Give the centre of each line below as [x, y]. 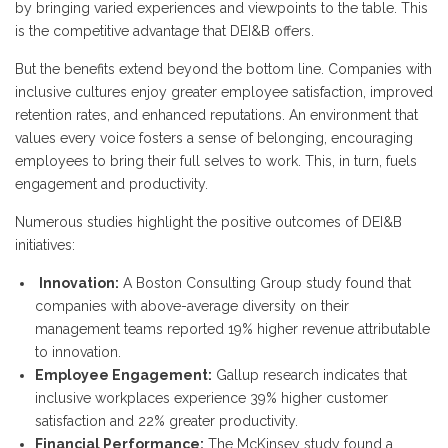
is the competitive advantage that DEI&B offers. [164, 31]
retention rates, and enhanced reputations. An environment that [216, 115]
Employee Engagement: [123, 375]
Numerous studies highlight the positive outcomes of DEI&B [208, 222]
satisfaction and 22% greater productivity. [166, 421]
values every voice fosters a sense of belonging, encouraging [214, 138]
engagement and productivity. [111, 184]
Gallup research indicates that [309, 375]
